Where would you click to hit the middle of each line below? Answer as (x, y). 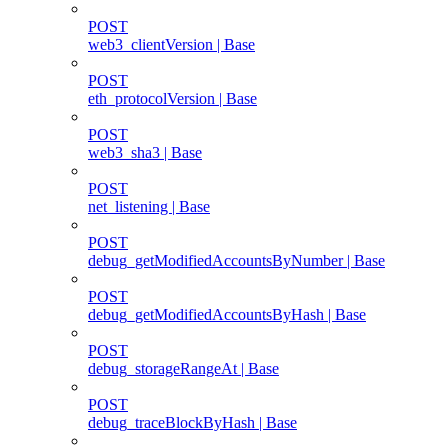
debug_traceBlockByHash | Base (192, 422)
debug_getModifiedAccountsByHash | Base (227, 314)
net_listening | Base (149, 206)
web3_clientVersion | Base (171, 44)
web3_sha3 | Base (145, 152)
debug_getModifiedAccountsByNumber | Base (236, 260)
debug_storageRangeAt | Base (183, 368)
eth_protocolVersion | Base (172, 98)
